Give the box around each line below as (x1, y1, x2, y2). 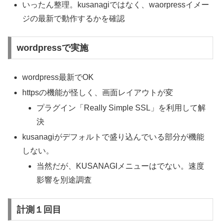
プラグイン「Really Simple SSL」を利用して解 (37, 103, 206, 112)
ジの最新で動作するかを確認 (22, 14, 125, 23)
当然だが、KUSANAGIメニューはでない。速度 (37, 162, 205, 171)
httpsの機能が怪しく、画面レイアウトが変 (22, 88, 174, 97)
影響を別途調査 (37, 176, 92, 184)
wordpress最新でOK (22, 73, 94, 81)
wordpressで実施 (16, 43, 88, 53)
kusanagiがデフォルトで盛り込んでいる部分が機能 (22, 133, 205, 142)
